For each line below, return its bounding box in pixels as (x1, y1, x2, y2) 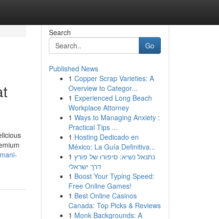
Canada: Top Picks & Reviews (68, 200, 161, 210)
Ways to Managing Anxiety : (74, 112, 160, 122)
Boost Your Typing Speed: (74, 171, 154, 181)
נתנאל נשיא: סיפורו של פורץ (74, 152, 155, 161)
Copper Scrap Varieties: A (74, 73, 154, 83)
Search (48, 27, 71, 37)
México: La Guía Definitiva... (68, 142, 155, 152)
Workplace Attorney (68, 103, 129, 112)
